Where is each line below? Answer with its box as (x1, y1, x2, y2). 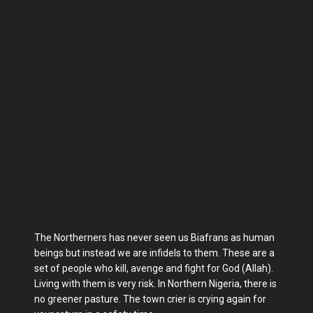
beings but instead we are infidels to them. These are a (34, 247, 275, 259)
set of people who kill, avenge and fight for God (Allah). (34, 263, 273, 275)
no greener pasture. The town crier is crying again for (34, 293, 266, 305)
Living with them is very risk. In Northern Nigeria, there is (34, 278, 277, 290)
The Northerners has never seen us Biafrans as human (34, 232, 275, 244)
